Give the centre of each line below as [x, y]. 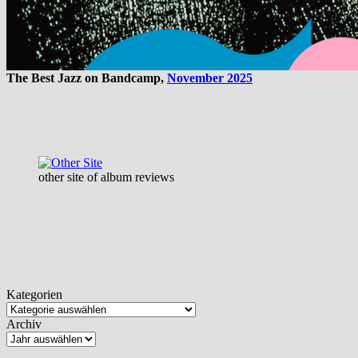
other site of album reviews [106, 177]
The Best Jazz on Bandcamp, [87, 78]
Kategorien [34, 295]
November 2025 [210, 78]
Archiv [24, 324]
